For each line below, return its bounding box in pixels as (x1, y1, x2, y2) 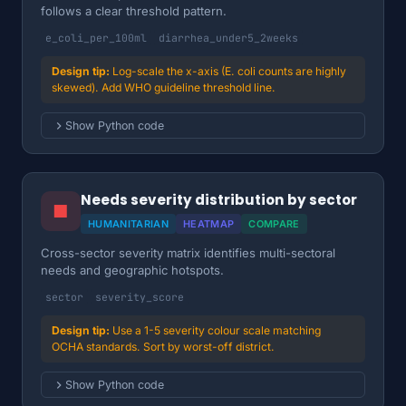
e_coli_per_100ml (45, 31, 147, 44)
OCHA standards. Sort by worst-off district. (52, 340, 275, 353)
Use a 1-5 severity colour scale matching (112, 324, 321, 337)
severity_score (95, 290, 184, 304)
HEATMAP (182, 217, 235, 230)
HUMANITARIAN (88, 217, 169, 230)
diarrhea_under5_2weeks (159, 31, 298, 44)
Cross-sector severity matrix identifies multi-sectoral (41, 246, 335, 260)
